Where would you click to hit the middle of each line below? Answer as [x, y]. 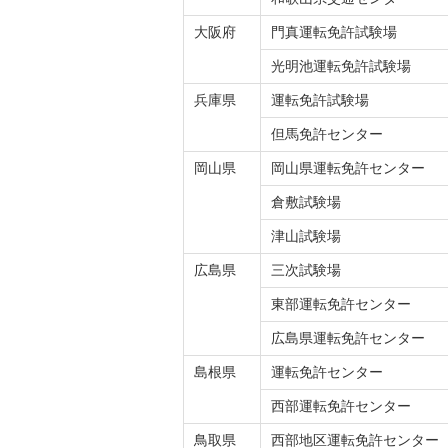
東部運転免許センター [341, 304]
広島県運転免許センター [348, 338]
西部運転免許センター [341, 406]
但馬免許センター [327, 134]
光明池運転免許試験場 [341, 66]
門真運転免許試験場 [334, 32]
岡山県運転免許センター [348, 168]
